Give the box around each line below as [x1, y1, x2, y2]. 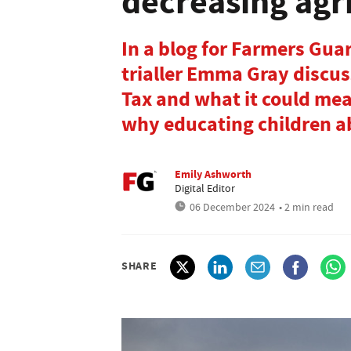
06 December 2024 [190, 200, 275, 214]
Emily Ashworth [175, 166, 251, 182]
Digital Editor [175, 181, 235, 195]
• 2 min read [279, 200, 334, 214]
